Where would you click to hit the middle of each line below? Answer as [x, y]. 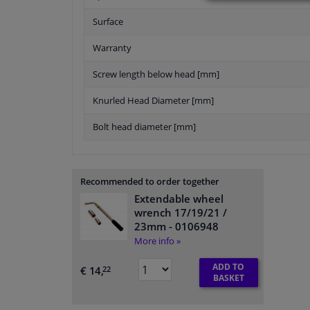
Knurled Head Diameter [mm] [153, 101]
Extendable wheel [179, 199]
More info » [157, 241]
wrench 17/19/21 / [181, 213]
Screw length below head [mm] [156, 74]
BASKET [228, 278]
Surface [108, 22]
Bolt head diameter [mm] [144, 127]
